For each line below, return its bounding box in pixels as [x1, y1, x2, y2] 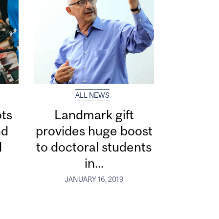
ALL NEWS [75, 91, 109, 100]
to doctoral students [36, 139, 152, 155]
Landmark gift [54, 107, 134, 123]
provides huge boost [35, 123, 153, 139]
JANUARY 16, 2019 [64, 175, 124, 183]
